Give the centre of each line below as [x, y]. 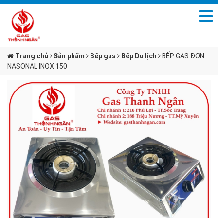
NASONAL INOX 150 [37, 66]
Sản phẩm [69, 56]
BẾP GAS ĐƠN [183, 56]
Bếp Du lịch [139, 56]
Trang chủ [31, 56]
